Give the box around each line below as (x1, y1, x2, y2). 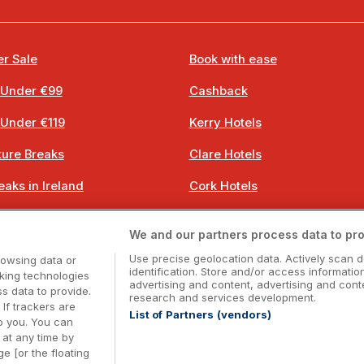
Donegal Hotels (188, 242, 279, 257)
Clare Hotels (188, 147, 262, 162)
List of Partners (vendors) (128, 308, 271, 321)
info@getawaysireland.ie (165, 316, 327, 332)
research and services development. (128, 291, 316, 304)
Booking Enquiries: (37, 316, 165, 332)
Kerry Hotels (188, 115, 262, 130)
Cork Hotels (188, 179, 258, 193)
